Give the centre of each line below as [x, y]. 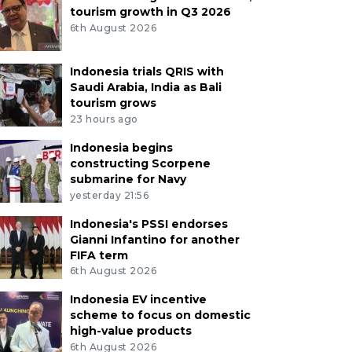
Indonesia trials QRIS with [147, 71]
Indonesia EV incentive [138, 300]
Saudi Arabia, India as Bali [145, 87]
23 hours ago [104, 119]
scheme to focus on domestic [160, 315]
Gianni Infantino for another [154, 239]
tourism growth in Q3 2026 [150, 11]
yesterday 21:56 [109, 195]
